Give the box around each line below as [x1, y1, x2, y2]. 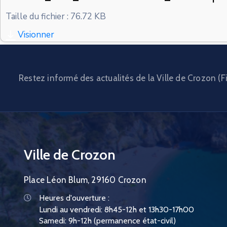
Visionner [18, 29, 54, 41]
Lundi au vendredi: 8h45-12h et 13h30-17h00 [39, 205, 194, 215]
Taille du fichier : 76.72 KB [6, 11, 106, 23]
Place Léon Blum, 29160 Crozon [24, 175, 146, 185]
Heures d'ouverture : [39, 193, 109, 203]
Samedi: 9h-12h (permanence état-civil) [39, 216, 176, 226]
